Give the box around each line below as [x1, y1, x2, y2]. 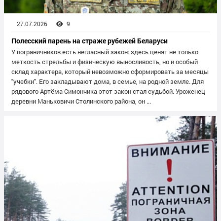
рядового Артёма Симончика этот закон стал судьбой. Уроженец [11, 87, 205, 95]
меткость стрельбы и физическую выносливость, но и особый [11, 57, 198, 66]
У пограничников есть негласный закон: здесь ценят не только [11, 47, 198, 56]
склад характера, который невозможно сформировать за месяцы [11, 67, 209, 75]
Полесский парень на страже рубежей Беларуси [11, 36, 168, 45]
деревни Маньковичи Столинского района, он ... [11, 97, 151, 105]
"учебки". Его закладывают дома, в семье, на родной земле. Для [11, 77, 204, 85]
